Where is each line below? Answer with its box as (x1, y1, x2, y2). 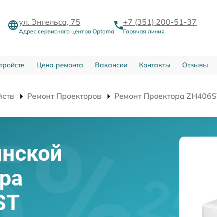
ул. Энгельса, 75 (19, 16, 80, 27)
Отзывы (182, 60, 208, 69)
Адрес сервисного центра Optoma (19, 27, 114, 35)
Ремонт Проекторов (27, 91, 101, 101)
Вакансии (94, 60, 127, 69)
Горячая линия (123, 27, 165, 35)
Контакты (139, 60, 170, 69)
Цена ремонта (36, 60, 83, 69)
